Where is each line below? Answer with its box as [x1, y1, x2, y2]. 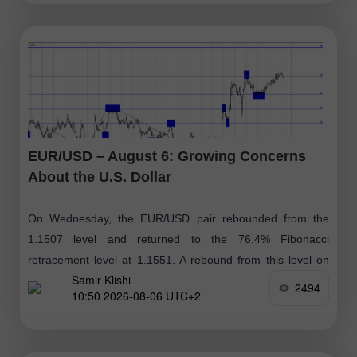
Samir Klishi [72, 272, 131, 288]
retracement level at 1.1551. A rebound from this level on [28, 253, 329, 266]
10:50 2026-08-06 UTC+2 [72, 288, 201, 304]
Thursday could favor [28, 273, 135, 287]
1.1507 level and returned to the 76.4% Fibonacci [28, 232, 329, 245]
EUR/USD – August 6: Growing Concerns [28, 147, 306, 164]
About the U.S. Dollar [28, 168, 171, 185]
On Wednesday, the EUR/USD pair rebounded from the [28, 211, 329, 225]
